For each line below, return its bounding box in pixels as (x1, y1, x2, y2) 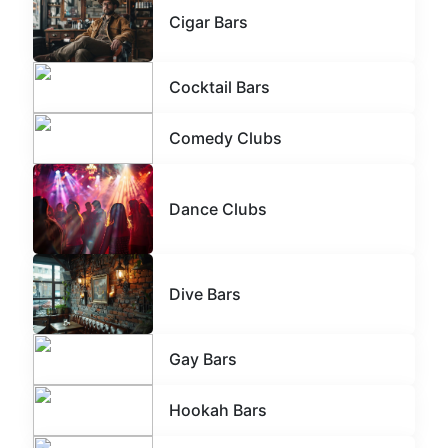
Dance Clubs (169, 198, 267, 219)
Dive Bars (169, 283, 241, 304)
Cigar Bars (169, 11, 248, 32)
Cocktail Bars (169, 77, 270, 98)
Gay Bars (169, 349, 237, 370)
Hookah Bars (169, 400, 267, 421)
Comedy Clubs (169, 128, 282, 149)
